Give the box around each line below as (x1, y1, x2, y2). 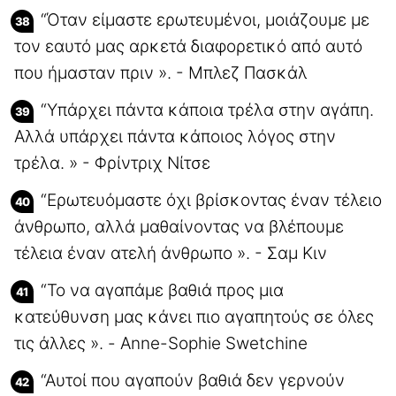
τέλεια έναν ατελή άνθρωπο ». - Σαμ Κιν (14, 242, 327, 263)
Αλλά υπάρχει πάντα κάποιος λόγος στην (14, 126, 336, 147)
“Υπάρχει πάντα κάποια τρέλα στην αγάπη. (41, 99, 374, 120)
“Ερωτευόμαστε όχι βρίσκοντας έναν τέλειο (41, 189, 382, 210)
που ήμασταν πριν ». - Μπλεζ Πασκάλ (14, 62, 308, 83)
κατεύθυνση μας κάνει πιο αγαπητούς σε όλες (14, 306, 374, 327)
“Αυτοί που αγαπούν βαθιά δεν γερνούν (41, 369, 345, 391)
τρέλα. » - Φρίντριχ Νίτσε (14, 152, 210, 173)
